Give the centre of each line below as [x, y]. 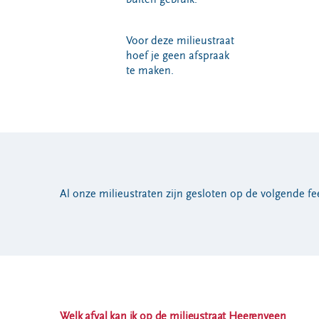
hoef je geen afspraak [177, 56]
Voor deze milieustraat [180, 41]
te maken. [150, 70]
